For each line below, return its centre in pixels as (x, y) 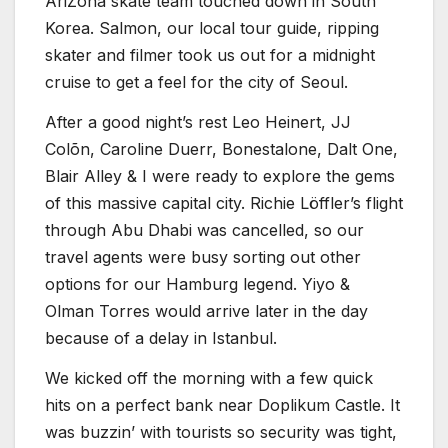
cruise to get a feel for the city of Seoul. (196, 82)
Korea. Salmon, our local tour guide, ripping (212, 28)
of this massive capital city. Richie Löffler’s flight (224, 203)
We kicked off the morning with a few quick (209, 377)
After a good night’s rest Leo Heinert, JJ (198, 122)
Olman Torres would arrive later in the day (206, 311)
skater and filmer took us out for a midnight (210, 55)
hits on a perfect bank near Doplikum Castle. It (222, 404)
